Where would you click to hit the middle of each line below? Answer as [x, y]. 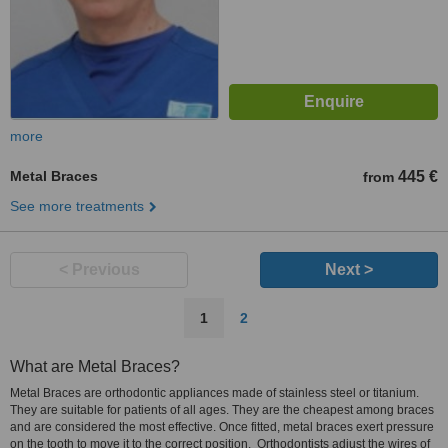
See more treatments [77, 206]
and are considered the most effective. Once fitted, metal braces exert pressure [222, 427]
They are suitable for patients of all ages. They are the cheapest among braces [222, 410]
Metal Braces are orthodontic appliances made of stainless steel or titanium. [214, 393]
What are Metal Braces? [95, 366]
